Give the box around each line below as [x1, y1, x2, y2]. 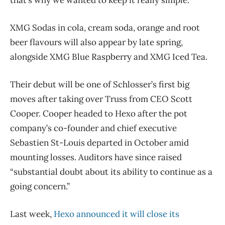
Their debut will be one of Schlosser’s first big [10, 78, 189, 90]
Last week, [10, 208, 54, 219]
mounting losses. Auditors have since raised [10, 151, 182, 163]
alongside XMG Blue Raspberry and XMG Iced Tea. [10, 51, 207, 62]
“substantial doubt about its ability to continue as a [10, 166, 212, 177]
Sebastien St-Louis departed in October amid [10, 137, 189, 148]
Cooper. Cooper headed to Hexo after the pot [10, 107, 187, 119]
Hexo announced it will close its [54, 208, 179, 219]
